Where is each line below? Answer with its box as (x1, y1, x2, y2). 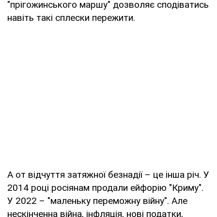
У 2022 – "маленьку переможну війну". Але (7, 195, 187, 206)
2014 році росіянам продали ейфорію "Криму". (7, 182, 203, 193)
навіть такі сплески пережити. (7, 12, 135, 23)
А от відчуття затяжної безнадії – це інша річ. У (7, 169, 209, 180)
